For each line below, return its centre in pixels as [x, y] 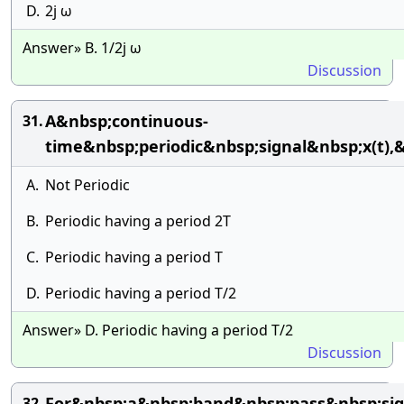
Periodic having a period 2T [138, 221]
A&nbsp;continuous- [127, 121]
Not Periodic [87, 185]
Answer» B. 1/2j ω [82, 48]
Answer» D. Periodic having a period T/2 [158, 330]
